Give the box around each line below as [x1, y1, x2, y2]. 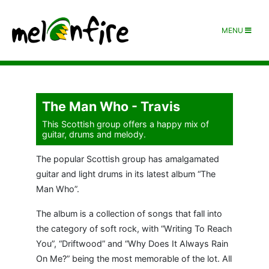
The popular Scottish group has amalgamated [36, 154, 219, 164]
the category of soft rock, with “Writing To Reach [36, 223, 232, 234]
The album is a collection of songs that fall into [36, 208, 222, 219]
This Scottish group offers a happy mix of [42, 119, 209, 129]
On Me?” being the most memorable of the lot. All [36, 253, 232, 264]
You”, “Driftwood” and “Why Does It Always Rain [36, 238, 228, 249]
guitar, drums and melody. [42, 129, 146, 139]
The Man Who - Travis [42, 98, 180, 114]
